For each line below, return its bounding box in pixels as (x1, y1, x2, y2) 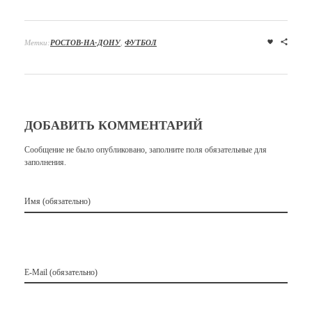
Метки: (24, 38, 50, 47)
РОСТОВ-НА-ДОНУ (50, 38, 120, 47)
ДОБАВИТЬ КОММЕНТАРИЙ (24, 118, 203, 132)
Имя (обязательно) (24, 196, 91, 207)
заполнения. (24, 157, 66, 168)
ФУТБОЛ (125, 38, 157, 47)
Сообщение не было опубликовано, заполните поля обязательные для (24, 145, 267, 155)
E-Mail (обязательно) (24, 267, 97, 277)
